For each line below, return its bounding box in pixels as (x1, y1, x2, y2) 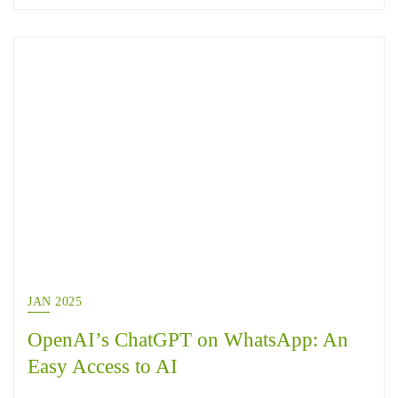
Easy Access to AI (28, 354, 178, 378)
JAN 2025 (28, 295, 82, 308)
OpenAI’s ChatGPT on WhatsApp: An (28, 328, 348, 351)
